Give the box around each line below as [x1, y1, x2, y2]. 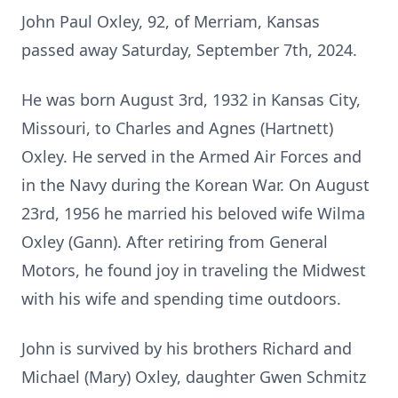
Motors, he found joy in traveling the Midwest [21, 259, 366, 281]
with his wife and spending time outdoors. [21, 288, 346, 309]
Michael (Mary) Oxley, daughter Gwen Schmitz [21, 366, 366, 387]
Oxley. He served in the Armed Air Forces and [21, 146, 362, 167]
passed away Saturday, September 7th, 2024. [21, 39, 357, 60]
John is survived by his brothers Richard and [21, 338, 352, 359]
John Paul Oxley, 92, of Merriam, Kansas [21, 11, 320, 32]
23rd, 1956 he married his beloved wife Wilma [21, 203, 365, 224]
